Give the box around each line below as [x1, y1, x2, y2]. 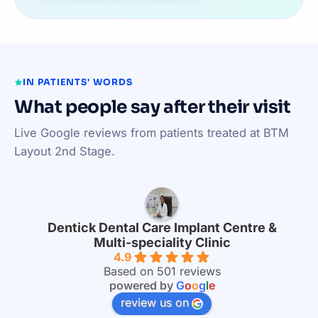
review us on [121, 295, 189, 309]
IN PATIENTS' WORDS [23, 76, 133, 88]
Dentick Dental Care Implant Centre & [47, 219, 277, 235]
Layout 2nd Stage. [14, 143, 115, 158]
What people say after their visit [14, 95, 291, 118]
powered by [109, 278, 176, 292]
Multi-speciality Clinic [93, 234, 231, 250]
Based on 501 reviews [103, 263, 221, 278]
